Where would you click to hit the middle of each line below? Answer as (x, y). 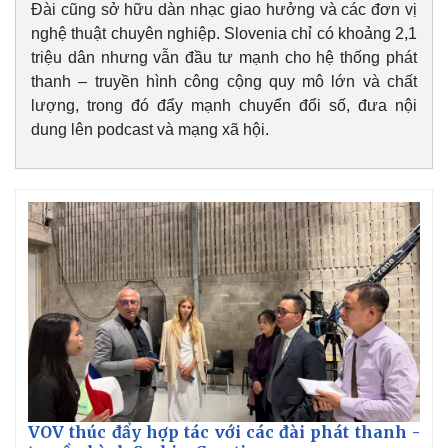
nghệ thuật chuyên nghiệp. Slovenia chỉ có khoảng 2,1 (224, 33)
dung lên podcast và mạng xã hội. (150, 129)
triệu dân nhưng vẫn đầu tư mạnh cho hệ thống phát (224, 57)
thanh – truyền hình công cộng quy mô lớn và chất (224, 81)
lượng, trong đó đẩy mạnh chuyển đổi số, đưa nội (224, 105)
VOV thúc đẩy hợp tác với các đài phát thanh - (224, 432)
